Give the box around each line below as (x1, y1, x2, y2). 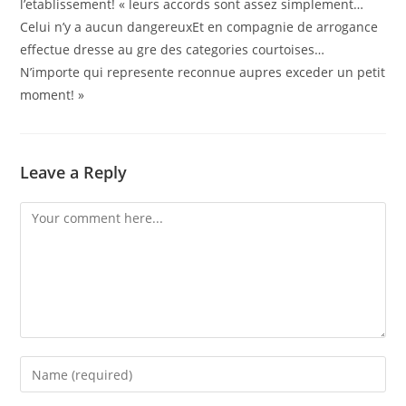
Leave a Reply (20, 161, 128, 183)
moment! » (20, 86, 85, 103)
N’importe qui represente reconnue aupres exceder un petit (20, 63, 386, 81)
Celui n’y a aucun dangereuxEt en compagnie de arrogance (20, 18, 379, 35)
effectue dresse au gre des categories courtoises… (20, 41, 325, 58)
